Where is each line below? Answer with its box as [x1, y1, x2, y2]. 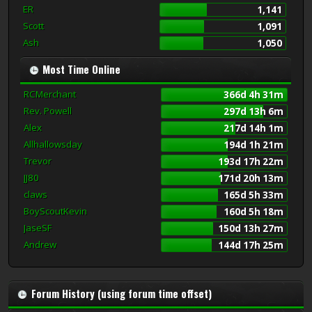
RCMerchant [24, 87, 76, 100]
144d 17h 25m [217, 238, 283, 251]
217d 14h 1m [223, 121, 283, 134]
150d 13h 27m [217, 221, 283, 235]
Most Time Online [40, 61, 120, 77]
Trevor [24, 154, 52, 167]
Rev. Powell [24, 104, 72, 117]
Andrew [24, 237, 56, 251]
